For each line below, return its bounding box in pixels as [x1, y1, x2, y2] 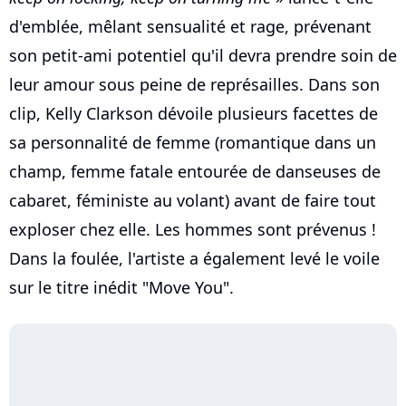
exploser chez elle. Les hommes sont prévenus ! [9, 218, 376, 241]
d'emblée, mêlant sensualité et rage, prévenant [9, 15, 372, 38]
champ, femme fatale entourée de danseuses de [9, 160, 381, 183]
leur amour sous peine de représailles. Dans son [9, 73, 380, 96]
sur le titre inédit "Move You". [9, 276, 234, 299]
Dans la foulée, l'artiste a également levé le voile [9, 247, 380, 270]
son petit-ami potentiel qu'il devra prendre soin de [9, 44, 397, 67]
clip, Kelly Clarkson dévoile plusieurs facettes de [9, 102, 378, 125]
